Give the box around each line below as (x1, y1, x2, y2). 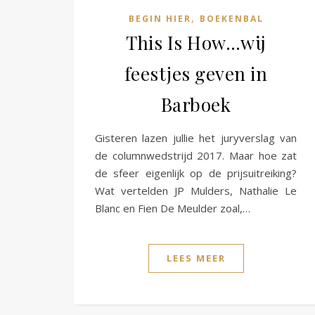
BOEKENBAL (199, 12, 264, 25)
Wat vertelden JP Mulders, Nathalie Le (95, 183, 297, 198)
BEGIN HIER (128, 12, 191, 25)
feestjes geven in (124, 60, 268, 86)
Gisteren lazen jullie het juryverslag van (95, 130, 297, 145)
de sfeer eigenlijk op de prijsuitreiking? (95, 165, 297, 180)
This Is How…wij (126, 30, 266, 55)
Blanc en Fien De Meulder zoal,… (95, 200, 250, 215)
